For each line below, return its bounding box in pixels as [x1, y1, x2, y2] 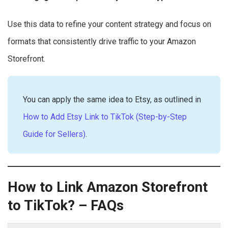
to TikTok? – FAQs [8, 197, 124, 214]
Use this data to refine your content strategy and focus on [8, 19, 211, 29]
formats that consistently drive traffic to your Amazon [8, 36, 196, 46]
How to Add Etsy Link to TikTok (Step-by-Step [23, 111, 187, 122]
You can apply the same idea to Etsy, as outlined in [23, 94, 201, 104]
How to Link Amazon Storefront [8, 179, 208, 196]
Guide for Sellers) [23, 129, 85, 139]
